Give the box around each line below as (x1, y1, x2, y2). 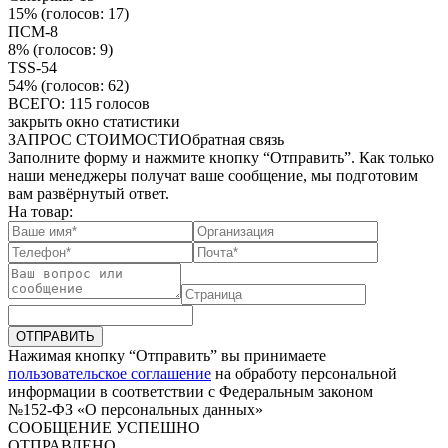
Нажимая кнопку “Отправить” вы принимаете (8, 346, 326, 364)
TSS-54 (8, 58, 57, 76)
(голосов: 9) (29, 40, 113, 58)
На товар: (8, 202, 73, 220)
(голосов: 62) (37, 76, 129, 94)
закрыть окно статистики (8, 112, 180, 130)
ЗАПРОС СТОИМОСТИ (8, 130, 180, 148)
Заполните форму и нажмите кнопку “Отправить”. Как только (8, 148, 434, 166)
